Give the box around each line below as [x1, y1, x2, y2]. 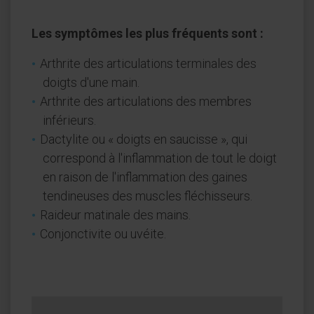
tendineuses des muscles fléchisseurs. [43, 189, 252, 203]
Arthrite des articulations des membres [40, 94, 252, 109]
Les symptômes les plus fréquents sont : [32, 26, 264, 41]
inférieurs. [43, 113, 96, 128]
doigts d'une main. [43, 75, 139, 90]
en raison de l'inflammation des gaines [43, 170, 247, 184]
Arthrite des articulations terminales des [40, 56, 257, 71]
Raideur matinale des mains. [40, 207, 191, 222]
